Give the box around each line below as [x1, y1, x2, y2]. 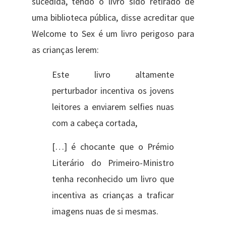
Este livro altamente [51, 69, 175, 81]
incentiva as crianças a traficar [51, 189, 175, 201]
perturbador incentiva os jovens [51, 85, 175, 97]
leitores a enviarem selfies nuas [51, 101, 175, 113]
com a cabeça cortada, [51, 118, 137, 129]
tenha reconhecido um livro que [51, 173, 175, 185]
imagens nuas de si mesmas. [51, 205, 158, 217]
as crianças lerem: [31, 44, 99, 55]
